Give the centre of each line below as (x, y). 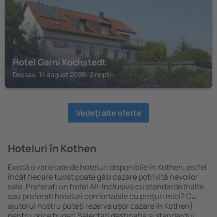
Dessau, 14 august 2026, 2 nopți (62, 74)
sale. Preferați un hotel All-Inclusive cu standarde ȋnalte (106, 186)
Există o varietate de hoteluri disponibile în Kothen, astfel (107, 167)
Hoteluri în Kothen (52, 148)
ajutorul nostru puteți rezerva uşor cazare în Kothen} (101, 206)
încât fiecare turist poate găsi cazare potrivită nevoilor (103, 177)
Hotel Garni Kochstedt (59, 62)
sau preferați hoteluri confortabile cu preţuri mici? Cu (102, 196)
